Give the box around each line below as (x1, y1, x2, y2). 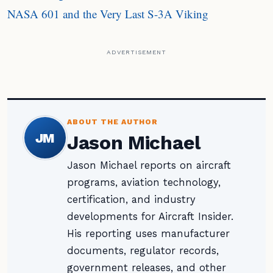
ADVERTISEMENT (107, 49, 166, 55)
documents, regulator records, (67, 245, 219, 257)
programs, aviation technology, (67, 177, 221, 188)
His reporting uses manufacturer (67, 228, 230, 239)
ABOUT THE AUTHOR (67, 118, 158, 126)
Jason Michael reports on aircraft (67, 160, 231, 171)
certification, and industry (67, 194, 196, 205)
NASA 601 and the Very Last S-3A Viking (7, 6, 208, 21)
